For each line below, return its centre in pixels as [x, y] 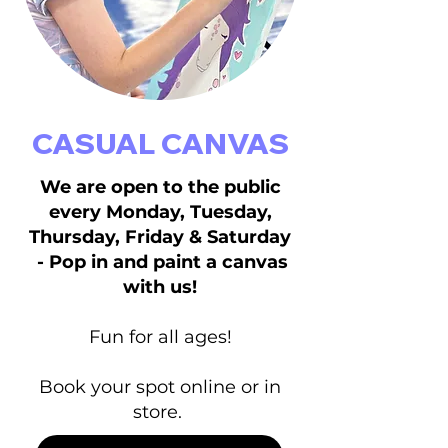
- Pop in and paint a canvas [160, 262]
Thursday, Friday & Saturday [160, 237]
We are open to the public [160, 187]
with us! [160, 287]
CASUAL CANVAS [160, 143]
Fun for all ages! [160, 337]
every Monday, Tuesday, [160, 212]
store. [160, 412]
